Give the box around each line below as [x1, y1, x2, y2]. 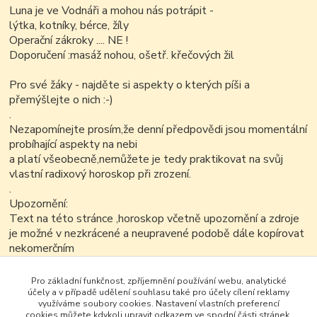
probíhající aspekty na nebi [9, 137, 138, 153]
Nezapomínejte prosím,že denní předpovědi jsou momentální [9, 122, 308, 138]
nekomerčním [9, 241, 75, 257]
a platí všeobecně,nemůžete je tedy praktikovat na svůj [9, 151, 284, 168]
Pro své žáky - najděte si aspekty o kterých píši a [9, 77, 250, 93]
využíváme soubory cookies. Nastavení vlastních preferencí [38, 297, 279, 309]
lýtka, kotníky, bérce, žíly [9, 18, 129, 34]
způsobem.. [9, 255, 67, 272]
